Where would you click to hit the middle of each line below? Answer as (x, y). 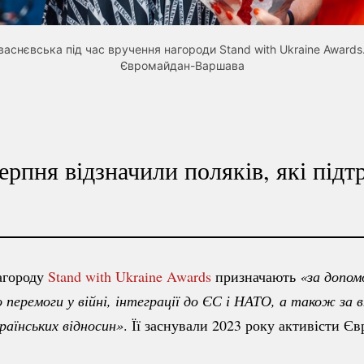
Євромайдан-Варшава (182, 65)
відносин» (91, 325)
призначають (256, 276)
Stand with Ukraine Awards (130, 276)
